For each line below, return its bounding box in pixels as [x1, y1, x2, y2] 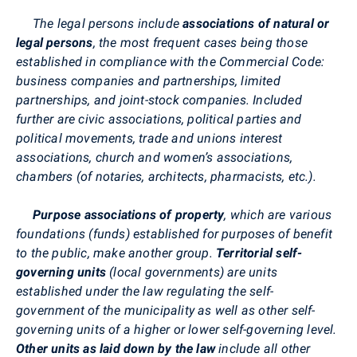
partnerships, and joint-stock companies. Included [16, 92, 302, 108]
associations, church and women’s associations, [16, 149, 293, 165]
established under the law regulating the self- [16, 283, 274, 299]
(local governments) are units [106, 264, 277, 280]
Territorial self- [216, 245, 303, 261]
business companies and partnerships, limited [16, 73, 280, 88]
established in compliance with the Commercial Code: [16, 53, 325, 69]
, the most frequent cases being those [92, 34, 308, 50]
